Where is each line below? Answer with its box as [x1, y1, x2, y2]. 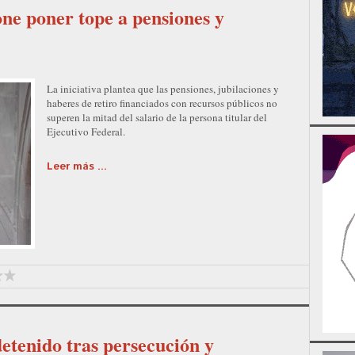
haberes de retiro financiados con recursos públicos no [47, 95, 277, 110]
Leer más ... [47, 158, 107, 174]
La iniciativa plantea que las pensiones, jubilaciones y [47, 81, 279, 96]
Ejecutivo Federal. [47, 124, 125, 139]
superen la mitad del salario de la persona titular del [47, 109, 267, 124]
